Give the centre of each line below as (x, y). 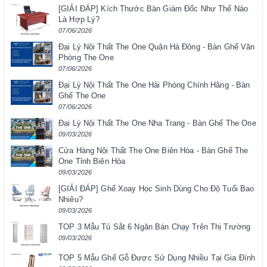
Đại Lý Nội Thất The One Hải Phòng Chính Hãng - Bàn (154, 85)
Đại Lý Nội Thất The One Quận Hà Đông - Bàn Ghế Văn (157, 47)
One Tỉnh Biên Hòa (92, 162)
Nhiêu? (71, 200)
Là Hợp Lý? (79, 20)
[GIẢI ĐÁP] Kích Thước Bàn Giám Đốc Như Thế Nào (153, 9)
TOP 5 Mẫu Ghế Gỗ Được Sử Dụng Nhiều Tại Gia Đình (157, 258)
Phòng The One (86, 58)
